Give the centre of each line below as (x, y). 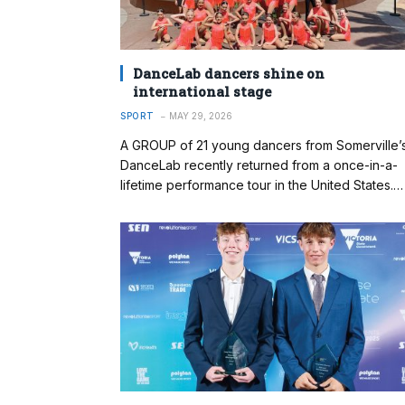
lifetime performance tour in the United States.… (262, 184)
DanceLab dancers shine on (229, 73)
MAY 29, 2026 (200, 115)
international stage (202, 91)
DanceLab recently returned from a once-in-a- (259, 165)
